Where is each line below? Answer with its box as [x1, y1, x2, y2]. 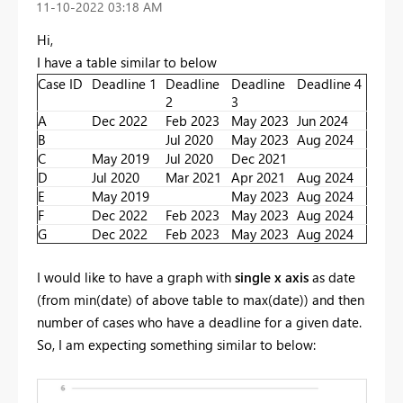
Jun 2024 [297, 111, 348, 130]
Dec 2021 [231, 148, 287, 167]
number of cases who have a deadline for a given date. [37, 312, 365, 331]
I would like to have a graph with [37, 267, 235, 286]
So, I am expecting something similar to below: [37, 335, 316, 354]
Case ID [38, 74, 86, 93]
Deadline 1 [92, 74, 160, 93]
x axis [274, 267, 309, 286]
